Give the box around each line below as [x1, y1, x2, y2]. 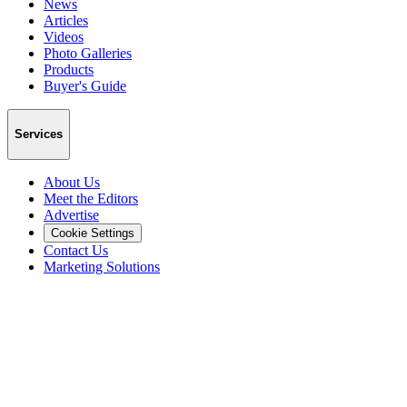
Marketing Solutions [44, 259, 160, 275]
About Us [44, 174, 100, 191]
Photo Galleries [44, 45, 132, 61]
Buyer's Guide [44, 77, 126, 94]
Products [44, 61, 94, 77]
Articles [44, 12, 88, 28]
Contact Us [44, 243, 108, 259]
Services [15, 127, 63, 142]
